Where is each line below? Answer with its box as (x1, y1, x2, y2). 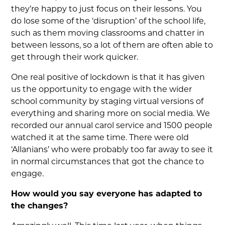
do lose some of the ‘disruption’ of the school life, (11, 18, 206, 26)
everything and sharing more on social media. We (11, 110, 210, 118)
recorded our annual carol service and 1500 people (11, 122, 213, 130)
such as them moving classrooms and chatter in (11, 30, 205, 38)
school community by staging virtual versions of (11, 98, 204, 106)
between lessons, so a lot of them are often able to (11, 42, 213, 50)
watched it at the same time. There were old (11, 134, 189, 142)
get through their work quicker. (11, 54, 139, 62)
